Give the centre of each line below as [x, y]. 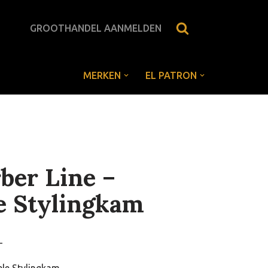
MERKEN [102, 75]
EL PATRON [171, 75]
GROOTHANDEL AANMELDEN [96, 28]
